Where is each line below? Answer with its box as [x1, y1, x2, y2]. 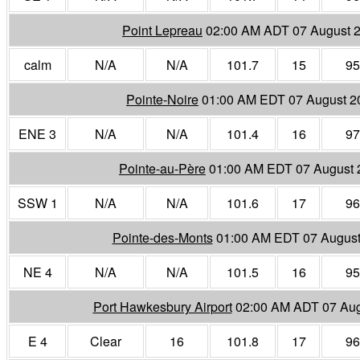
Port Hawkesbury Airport [92, 297, 232, 316]
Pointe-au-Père [119, 158, 206, 178]
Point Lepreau [122, 20, 202, 39]
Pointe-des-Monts [112, 227, 213, 247]
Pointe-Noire [126, 89, 198, 108]
